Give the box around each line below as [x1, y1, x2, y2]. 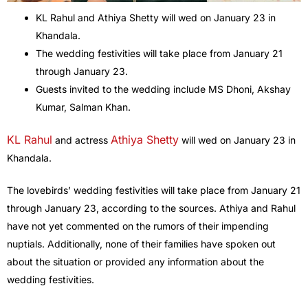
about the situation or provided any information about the [7, 256, 264, 268]
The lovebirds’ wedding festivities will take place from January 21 [7, 184, 300, 197]
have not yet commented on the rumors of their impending [7, 220, 269, 232]
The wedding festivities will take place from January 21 [36, 47, 283, 60]
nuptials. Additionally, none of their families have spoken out [7, 238, 276, 250]
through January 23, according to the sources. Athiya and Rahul [7, 202, 296, 214]
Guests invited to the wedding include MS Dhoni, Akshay [36, 83, 291, 96]
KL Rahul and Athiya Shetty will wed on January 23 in [36, 12, 276, 24]
